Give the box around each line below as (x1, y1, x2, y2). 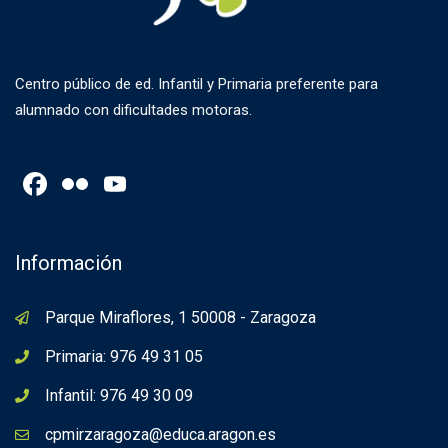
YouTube (131, 165, 251, 204)
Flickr (91, 165, 166, 204)
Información (15, 251, 122, 276)
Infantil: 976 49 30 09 (45, 386, 193, 406)
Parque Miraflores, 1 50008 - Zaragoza (45, 308, 316, 328)
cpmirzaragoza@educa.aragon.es (45, 425, 276, 445)
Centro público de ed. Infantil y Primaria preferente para (15, 75, 378, 94)
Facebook (51, 165, 184, 204)
